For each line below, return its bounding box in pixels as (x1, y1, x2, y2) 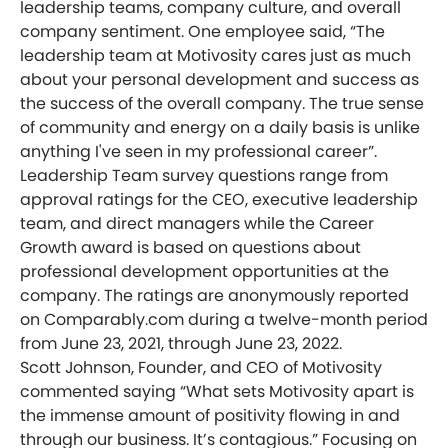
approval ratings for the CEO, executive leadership (20, 188, 418, 212)
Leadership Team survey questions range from (20, 164, 388, 188)
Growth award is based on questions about (20, 236, 361, 260)
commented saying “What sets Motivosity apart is (20, 380, 414, 404)
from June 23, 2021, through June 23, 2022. (20, 332, 342, 356)
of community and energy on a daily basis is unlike (20, 116, 420, 140)
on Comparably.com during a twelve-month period (20, 308, 428, 332)
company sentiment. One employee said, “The (20, 20, 385, 44)
